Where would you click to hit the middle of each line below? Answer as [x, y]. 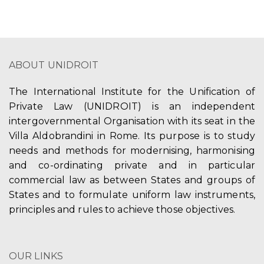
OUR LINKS [36, 256]
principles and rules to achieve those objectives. [122, 209]
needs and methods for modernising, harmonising [132, 151]
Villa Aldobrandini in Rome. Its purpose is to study [132, 136]
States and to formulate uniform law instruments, [132, 195]
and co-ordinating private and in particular [132, 165]
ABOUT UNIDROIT [54, 65]
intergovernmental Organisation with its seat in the [132, 121]
